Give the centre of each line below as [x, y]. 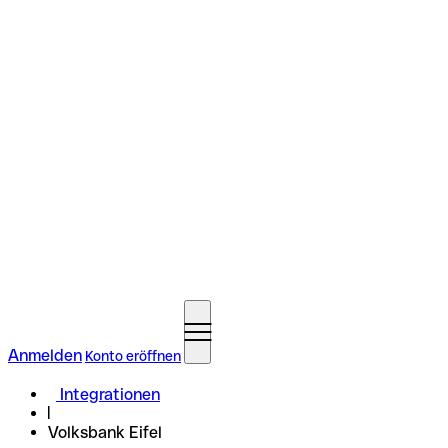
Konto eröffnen [133, 356]
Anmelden [45, 355]
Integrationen [110, 394]
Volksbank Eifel [105, 432]
